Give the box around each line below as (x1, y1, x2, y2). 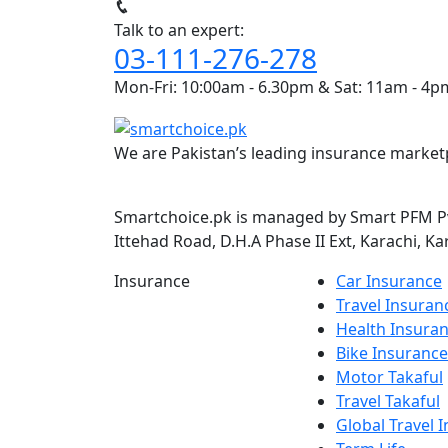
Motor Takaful (336, 365, 443, 388)
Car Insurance (336, 269, 442, 292)
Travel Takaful (336, 389, 440, 412)
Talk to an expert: (114, 19, 244, 41)
